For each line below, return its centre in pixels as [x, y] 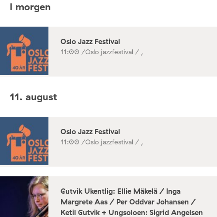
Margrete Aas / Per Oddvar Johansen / [128, 202]
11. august [33, 96]
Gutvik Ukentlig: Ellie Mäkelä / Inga [121, 191]
